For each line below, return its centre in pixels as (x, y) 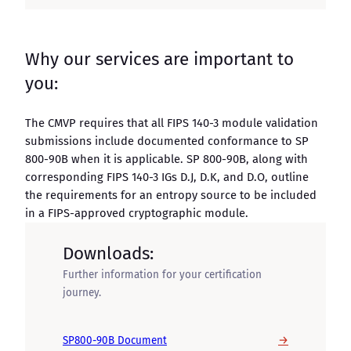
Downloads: (108, 254)
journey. (82, 293)
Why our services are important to (159, 60)
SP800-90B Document (115, 340)
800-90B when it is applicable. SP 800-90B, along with (166, 159)
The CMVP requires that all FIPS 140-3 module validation (172, 123)
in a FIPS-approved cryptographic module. (137, 213)
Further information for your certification (162, 275)
